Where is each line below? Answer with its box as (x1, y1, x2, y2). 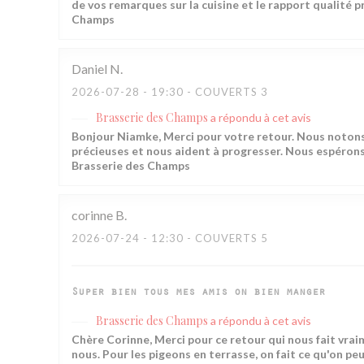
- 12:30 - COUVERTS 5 (140, 232, 268, 245)
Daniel (71, 61, 107, 76)
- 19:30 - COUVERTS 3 (140, 85, 268, 98)
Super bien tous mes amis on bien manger (71, 289, 325, 298)
